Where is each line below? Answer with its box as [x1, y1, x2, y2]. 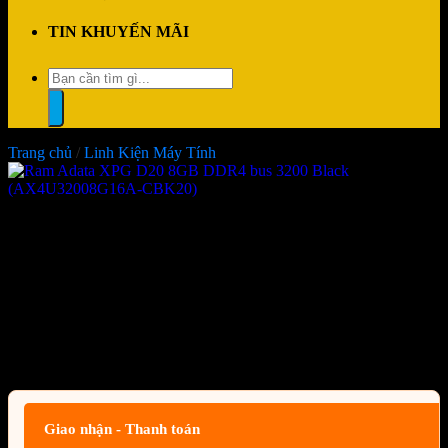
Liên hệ [37, 351, 89, 369]
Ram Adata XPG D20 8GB [8, 219, 373, 256]
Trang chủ [8, 144, 72, 161]
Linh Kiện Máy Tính [84, 144, 216, 161]
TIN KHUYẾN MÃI [48, 23, 189, 40]
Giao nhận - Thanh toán [44, 420, 200, 437]
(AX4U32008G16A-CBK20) [8, 293, 387, 330]
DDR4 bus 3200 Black [8, 256, 307, 293]
